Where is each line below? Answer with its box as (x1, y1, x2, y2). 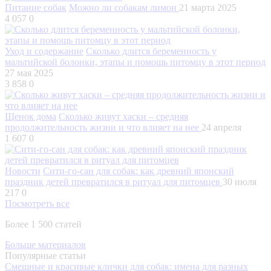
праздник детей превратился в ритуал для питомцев (5, 176, 223, 187)
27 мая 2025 (5, 67, 53, 78)
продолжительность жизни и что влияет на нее (5, 122, 201, 132)
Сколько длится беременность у (86, 45, 217, 56)
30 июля (223, 176, 256, 187)
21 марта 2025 (179, 2, 237, 13)
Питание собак (5, 2, 67, 13)
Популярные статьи (5, 250, 86, 261)
